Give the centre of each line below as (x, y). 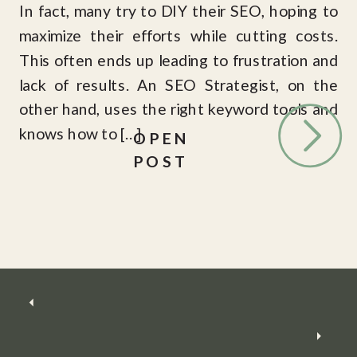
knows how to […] (80, 133)
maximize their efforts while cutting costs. (178, 35)
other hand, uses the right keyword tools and (178, 109)
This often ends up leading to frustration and (178, 59)
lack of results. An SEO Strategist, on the (178, 84)
